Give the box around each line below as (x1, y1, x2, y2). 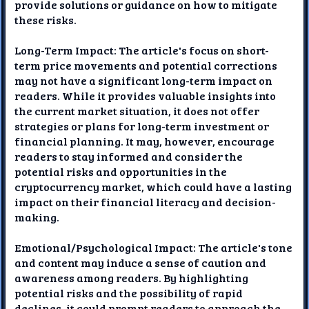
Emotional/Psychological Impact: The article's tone (14, 239, 293, 255)
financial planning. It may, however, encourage (14, 133, 275, 148)
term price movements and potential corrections (14, 57, 278, 72)
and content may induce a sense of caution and (14, 255, 267, 270)
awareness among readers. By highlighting (14, 270, 249, 285)
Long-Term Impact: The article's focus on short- (14, 42, 270, 57)
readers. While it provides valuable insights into (14, 88, 277, 103)
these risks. (14, 12, 77, 27)
